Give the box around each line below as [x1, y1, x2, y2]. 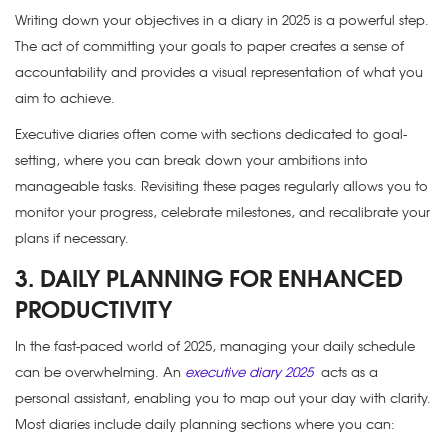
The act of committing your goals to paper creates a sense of [15, 36, 404, 56]
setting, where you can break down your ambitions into [15, 150, 368, 170]
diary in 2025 [231, 10, 310, 30]
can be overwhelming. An [15, 362, 185, 382]
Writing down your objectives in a [15, 10, 231, 30]
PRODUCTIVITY [15, 290, 172, 326]
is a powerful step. [310, 10, 429, 30]
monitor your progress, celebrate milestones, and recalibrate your [15, 202, 430, 222]
